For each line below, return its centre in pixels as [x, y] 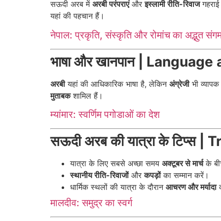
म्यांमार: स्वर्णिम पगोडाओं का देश [105, 114]
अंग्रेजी [179, 84]
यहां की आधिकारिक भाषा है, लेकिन [117, 84]
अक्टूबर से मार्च [183, 163]
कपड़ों [152, 175]
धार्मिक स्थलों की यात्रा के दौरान [118, 187]
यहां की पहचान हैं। [77, 16]
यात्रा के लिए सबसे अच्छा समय [116, 163]
